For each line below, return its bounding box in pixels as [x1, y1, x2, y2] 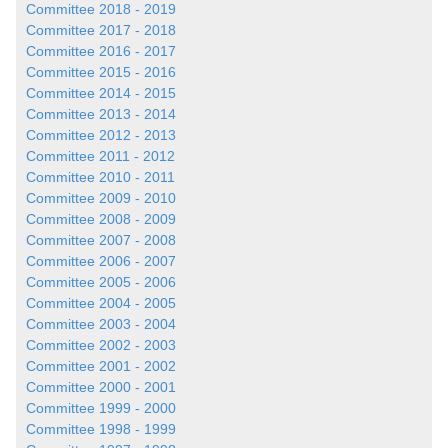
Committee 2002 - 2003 [25, 337, 176, 354]
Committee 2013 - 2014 [25, 106, 176, 123]
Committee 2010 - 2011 [25, 169, 175, 186]
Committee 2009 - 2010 [25, 190, 176, 207]
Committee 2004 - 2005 [25, 295, 176, 312]
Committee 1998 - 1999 [25, 421, 176, 438]
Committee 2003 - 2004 [25, 316, 176, 333]
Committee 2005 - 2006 [25, 274, 176, 291]
